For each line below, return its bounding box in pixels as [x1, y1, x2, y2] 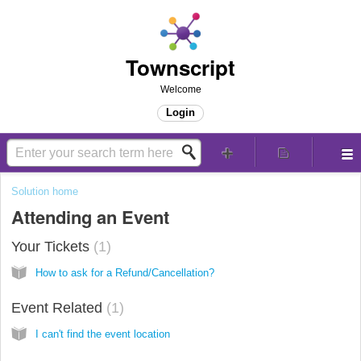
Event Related [11, 299, 106, 316]
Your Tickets [11, 238, 93, 255]
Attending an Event [11, 204, 169, 230]
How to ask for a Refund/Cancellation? [35, 266, 214, 279]
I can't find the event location [35, 327, 170, 340]
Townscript [126, 52, 235, 82]
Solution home [11, 185, 78, 197]
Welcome [160, 84, 201, 95]
